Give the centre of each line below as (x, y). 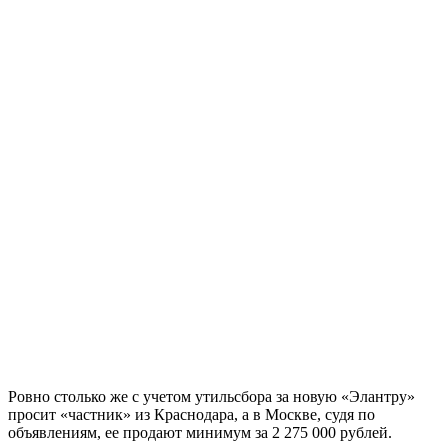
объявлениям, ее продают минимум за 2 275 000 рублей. (200, 432)
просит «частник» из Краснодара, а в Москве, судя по (191, 414)
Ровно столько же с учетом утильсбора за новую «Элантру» (211, 396)
